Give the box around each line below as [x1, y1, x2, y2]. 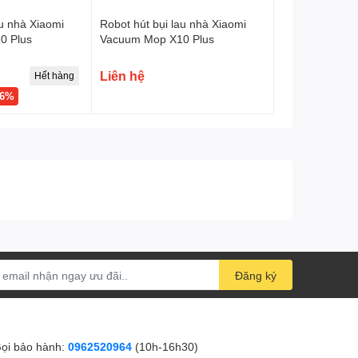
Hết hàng [34, 70, 75, 82]
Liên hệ [100, 68, 145, 84]
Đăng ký [235, 268, 276, 283]
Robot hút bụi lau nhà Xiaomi [100, 17, 247, 31]
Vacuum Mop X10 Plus [100, 32, 215, 46]
